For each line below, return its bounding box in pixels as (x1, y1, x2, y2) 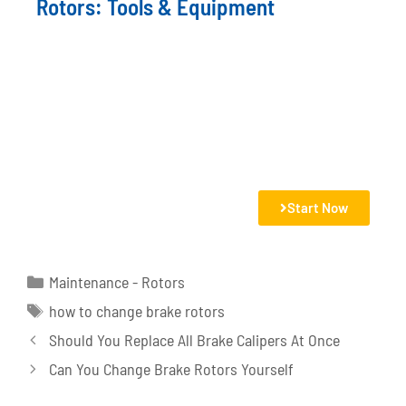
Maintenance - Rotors (48, 271, 185, 292)
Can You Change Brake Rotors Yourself (48, 358, 294, 379)
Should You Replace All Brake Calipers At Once (48, 329, 340, 350)
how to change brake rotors (48, 300, 225, 321)
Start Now (287, 198, 348, 216)
